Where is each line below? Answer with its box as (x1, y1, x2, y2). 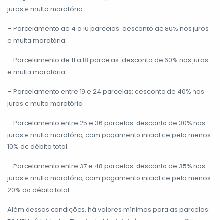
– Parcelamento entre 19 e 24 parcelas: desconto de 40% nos (7, 87, 204, 97)
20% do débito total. (7, 185, 71, 195)
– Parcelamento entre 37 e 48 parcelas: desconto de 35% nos (7, 162, 205, 171)
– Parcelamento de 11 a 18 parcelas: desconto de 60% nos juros (7, 55, 208, 65)
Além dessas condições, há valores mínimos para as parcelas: (7, 205, 210, 215)
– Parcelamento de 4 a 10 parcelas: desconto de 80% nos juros (7, 24, 209, 34)
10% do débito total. (7, 142, 69, 152)
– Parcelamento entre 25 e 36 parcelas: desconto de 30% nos (7, 118, 205, 128)
